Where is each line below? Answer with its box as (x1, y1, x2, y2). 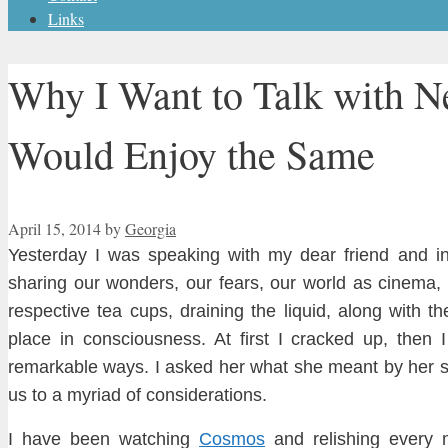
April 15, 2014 (8, 218, 101, 240)
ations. (214, 385, 267, 406)
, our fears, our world (174, 273, 353, 294)
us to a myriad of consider (8, 385, 214, 406)
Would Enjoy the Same (8, 127, 375, 181)
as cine (352, 273, 412, 294)
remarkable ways (8, 357, 145, 378)
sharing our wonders (8, 273, 175, 294)
